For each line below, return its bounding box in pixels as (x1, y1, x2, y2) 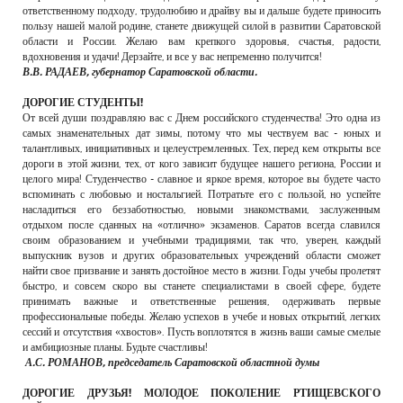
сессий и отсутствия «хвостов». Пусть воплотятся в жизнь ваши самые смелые (22, 325, 381, 337)
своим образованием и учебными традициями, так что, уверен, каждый (22, 233, 381, 246)
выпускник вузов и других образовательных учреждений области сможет (22, 248, 381, 261)
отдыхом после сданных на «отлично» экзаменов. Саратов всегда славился (22, 218, 381, 230)
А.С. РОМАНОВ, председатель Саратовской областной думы (22, 355, 319, 368)
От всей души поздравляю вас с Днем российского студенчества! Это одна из (22, 111, 381, 123)
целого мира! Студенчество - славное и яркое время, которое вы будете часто (22, 172, 381, 184)
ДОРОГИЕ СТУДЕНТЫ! (22, 95, 143, 108)
